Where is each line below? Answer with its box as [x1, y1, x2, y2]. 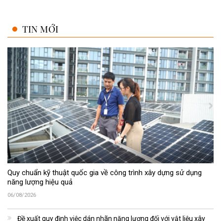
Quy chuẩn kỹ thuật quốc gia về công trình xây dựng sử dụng [7, 168, 202, 177]
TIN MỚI [22, 22, 58, 36]
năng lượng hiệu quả [7, 177, 73, 186]
